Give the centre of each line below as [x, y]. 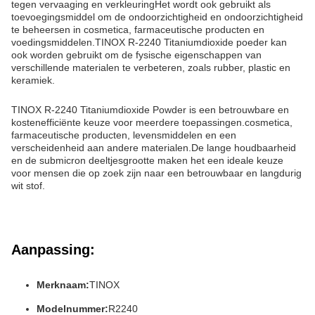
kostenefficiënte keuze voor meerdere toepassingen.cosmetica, [152, 123]
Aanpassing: [53, 250]
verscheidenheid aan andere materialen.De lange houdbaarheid [154, 148]
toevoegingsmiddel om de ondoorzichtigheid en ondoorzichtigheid [157, 17]
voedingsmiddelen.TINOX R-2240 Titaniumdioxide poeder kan [149, 43]
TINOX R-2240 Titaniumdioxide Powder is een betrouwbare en [150, 110]
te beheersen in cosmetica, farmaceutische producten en [138, 30]
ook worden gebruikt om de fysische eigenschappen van [136, 55]
